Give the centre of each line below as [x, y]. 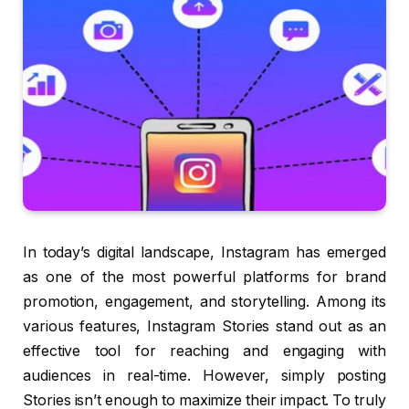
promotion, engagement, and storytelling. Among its [204, 302]
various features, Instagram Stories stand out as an [204, 327]
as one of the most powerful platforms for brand [204, 278]
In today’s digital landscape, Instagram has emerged [204, 253]
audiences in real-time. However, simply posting [204, 376]
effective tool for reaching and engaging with [204, 351]
